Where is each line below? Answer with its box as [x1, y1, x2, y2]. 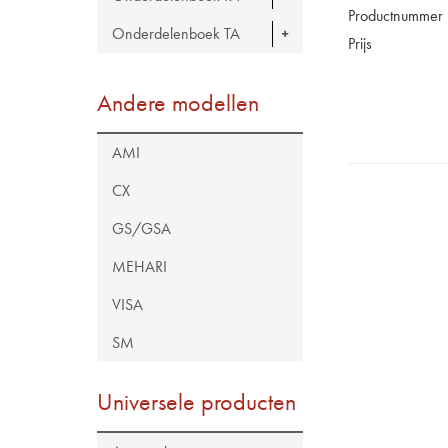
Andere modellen [97, 87, 259, 118]
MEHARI [112, 256, 167, 277]
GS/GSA [112, 218, 171, 239]
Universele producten [97, 386, 296, 417]
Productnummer [348, 4, 443, 26]
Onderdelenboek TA [112, 23, 240, 44]
